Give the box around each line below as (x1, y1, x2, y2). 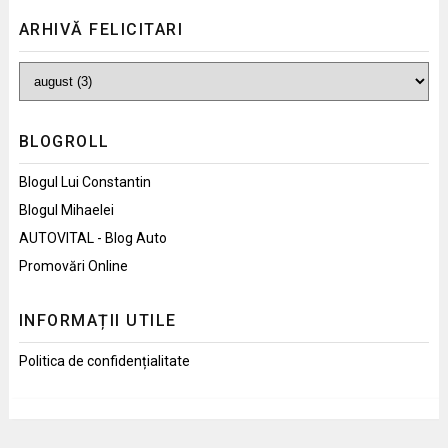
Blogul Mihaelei (18, 201, 114, 218)
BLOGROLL (18, 131, 110, 151)
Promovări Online (18, 257, 128, 274)
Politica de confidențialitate (18, 352, 190, 369)
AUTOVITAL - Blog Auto (18, 229, 167, 246)
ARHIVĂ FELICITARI (18, 19, 184, 39)
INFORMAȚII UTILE (18, 310, 177, 330)
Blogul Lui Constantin (18, 173, 151, 190)
